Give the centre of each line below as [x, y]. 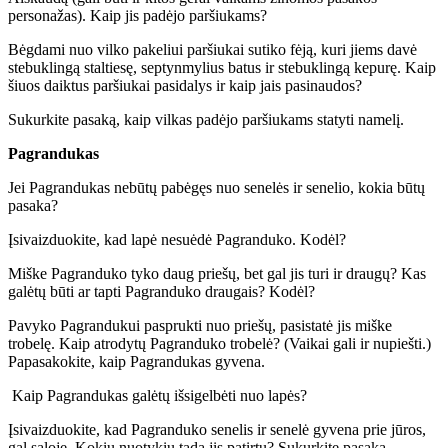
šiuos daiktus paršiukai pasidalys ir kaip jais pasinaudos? [185, 85]
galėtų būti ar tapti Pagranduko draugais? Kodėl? [161, 291]
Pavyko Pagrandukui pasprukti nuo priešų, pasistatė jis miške [200, 325]
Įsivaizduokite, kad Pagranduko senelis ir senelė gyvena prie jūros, [217, 429]
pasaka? [33, 205]
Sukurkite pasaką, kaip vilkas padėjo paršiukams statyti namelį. [206, 119]
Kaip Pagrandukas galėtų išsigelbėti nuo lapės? [157, 395]
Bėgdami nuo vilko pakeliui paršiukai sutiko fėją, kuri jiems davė [212, 49]
